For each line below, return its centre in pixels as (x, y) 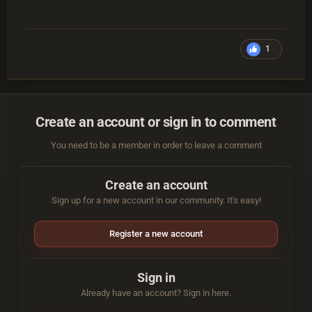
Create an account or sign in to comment (156, 122)
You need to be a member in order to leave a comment (156, 146)
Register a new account (156, 234)
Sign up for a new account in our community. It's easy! (156, 201)
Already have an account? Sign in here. (156, 293)
